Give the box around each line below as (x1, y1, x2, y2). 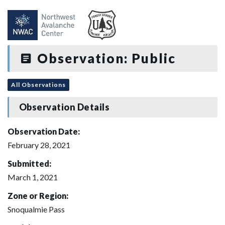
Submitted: (8, 158, 51, 168)
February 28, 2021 (8, 140, 70, 150)
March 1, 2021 (8, 172, 58, 182)
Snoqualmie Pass (8, 204, 65, 214)
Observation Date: (8, 126, 80, 136)
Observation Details (19, 101, 110, 113)
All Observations (11, 80, 66, 88)
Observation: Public (33, 50, 176, 66)
